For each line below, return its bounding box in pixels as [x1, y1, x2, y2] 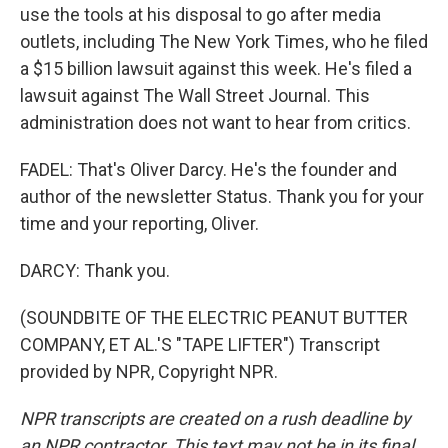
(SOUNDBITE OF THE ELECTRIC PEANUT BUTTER [20, 307, 408, 328]
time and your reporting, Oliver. [20, 213, 259, 234]
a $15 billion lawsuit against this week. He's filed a [20, 58, 412, 79]
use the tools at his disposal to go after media [20, 4, 381, 25]
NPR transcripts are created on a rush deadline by [20, 408, 411, 429]
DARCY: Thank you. [20, 260, 170, 281]
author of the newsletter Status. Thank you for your [20, 186, 424, 207]
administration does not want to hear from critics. [20, 112, 411, 133]
